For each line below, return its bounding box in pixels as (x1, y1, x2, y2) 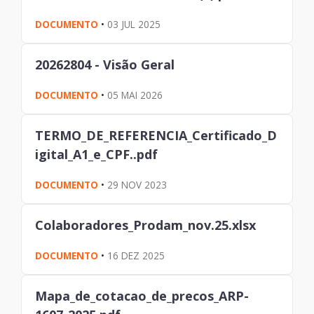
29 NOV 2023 (107, 177, 168, 191)
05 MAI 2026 (107, 88, 163, 102)
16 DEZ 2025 (107, 248, 165, 262)
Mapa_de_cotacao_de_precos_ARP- (35, 287, 250, 304)
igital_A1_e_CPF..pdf (35, 145, 158, 163)
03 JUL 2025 (107, 17, 161, 31)
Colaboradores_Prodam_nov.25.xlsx (35, 216, 257, 233)
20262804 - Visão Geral (35, 55, 175, 73)
